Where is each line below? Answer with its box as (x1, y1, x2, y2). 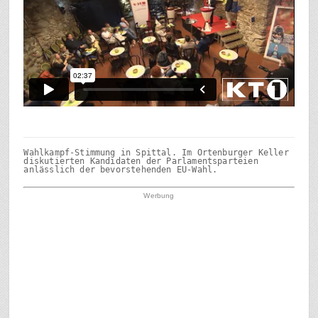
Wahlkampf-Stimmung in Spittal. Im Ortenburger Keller (23, 148, 289, 158)
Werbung (143, 192, 175, 200)
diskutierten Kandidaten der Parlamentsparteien (23, 156, 258, 167)
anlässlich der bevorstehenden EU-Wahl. (23, 165, 218, 175)
